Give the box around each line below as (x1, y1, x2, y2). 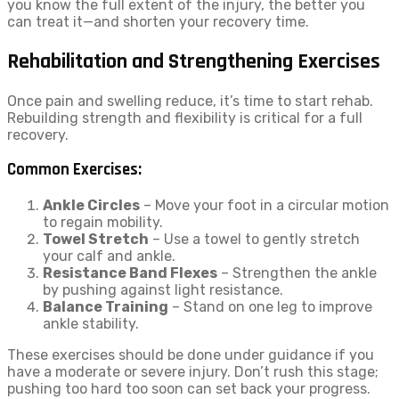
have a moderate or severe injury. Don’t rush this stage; (7, 363, 379, 381)
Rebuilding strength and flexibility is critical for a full (7, 109, 362, 126)
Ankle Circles (43, 197, 140, 215)
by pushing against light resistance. (43, 281, 283, 299)
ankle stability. (43, 315, 139, 333)
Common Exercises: (7, 159, 142, 181)
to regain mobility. (43, 214, 163, 232)
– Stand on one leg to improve (168, 298, 372, 316)
